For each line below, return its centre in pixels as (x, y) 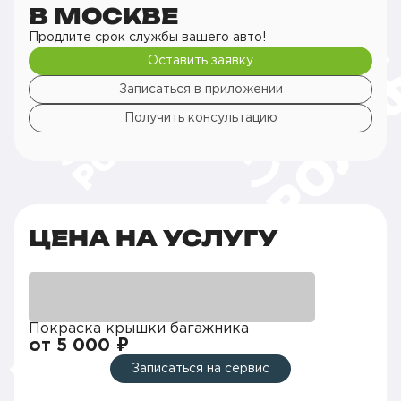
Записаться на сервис (200, 368)
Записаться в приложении (200, 89)
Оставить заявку (200, 60)
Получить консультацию (200, 118)
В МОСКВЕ (103, 16)
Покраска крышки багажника (139, 328)
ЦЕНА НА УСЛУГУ (154, 238)
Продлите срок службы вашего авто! (147, 37)
